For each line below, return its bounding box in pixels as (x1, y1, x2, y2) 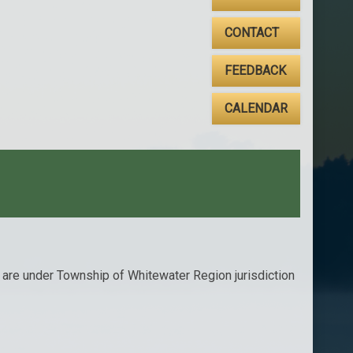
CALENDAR (224, 101, 288, 117)
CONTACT (224, 25, 279, 41)
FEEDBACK (224, 63, 286, 79)
